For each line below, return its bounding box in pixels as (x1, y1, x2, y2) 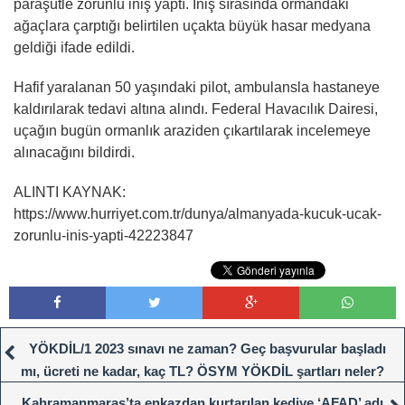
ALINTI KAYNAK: (14, 184, 126, 201)
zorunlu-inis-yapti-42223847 (14, 228, 193, 244)
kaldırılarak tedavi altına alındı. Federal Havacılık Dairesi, (14, 101, 378, 118)
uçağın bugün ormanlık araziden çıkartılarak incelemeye (14, 123, 371, 139)
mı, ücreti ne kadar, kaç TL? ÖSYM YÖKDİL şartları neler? (21, 363, 384, 380)
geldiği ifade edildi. (14, 40, 135, 56)
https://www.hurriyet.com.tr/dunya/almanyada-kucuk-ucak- (14, 206, 381, 222)
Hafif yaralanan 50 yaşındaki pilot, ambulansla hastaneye (14, 80, 380, 96)
